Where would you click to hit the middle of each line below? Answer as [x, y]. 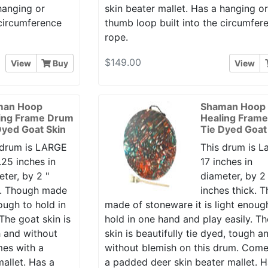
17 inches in [227, 161]
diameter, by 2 [233, 176]
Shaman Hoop [233, 106]
